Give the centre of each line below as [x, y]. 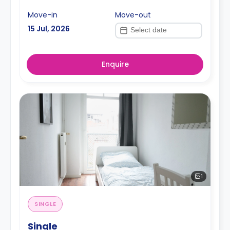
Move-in [43, 15]
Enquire [115, 64]
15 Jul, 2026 [49, 28]
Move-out [133, 15]
